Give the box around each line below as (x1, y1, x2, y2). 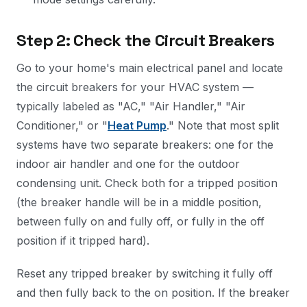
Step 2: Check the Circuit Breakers (16, 29, 275, 51)
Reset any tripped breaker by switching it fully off (16, 267, 273, 280)
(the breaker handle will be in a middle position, (16, 195, 262, 209)
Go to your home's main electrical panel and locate (16, 61, 283, 75)
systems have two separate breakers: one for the (16, 138, 273, 151)
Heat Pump (108, 119, 167, 132)
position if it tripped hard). (16, 234, 149, 247)
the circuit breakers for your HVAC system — (16, 80, 254, 94)
